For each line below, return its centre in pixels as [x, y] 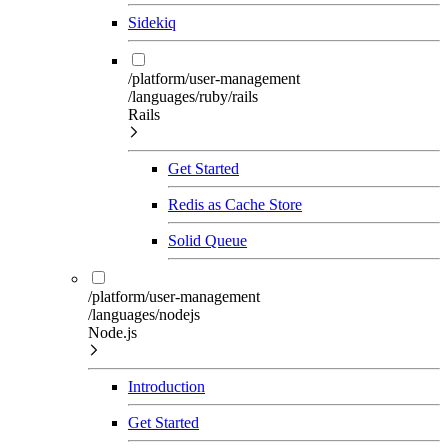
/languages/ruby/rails [193, 96]
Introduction [166, 386]
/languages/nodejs [144, 314]
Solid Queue [207, 240]
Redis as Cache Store [235, 204]
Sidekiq [152, 22]
